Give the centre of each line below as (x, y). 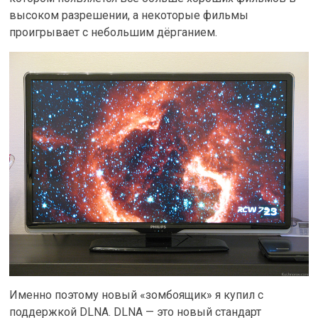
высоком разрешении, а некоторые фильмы (129, 15)
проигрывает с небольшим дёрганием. (114, 32)
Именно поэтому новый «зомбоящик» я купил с (137, 295)
